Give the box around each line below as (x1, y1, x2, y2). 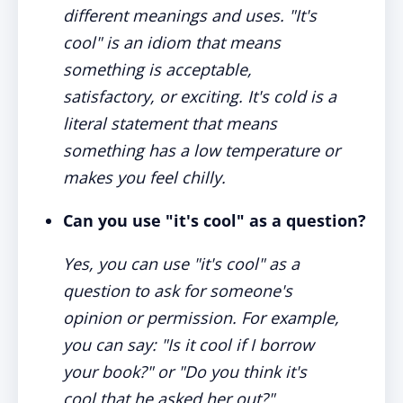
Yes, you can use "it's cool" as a (63, 253, 300, 274)
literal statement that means (63, 112, 277, 134)
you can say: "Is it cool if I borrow (63, 334, 314, 355)
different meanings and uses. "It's (63, 4, 317, 26)
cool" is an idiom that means (63, 31, 281, 53)
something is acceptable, (63, 58, 252, 80)
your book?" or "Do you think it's (63, 361, 307, 382)
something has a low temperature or (63, 139, 340, 161)
